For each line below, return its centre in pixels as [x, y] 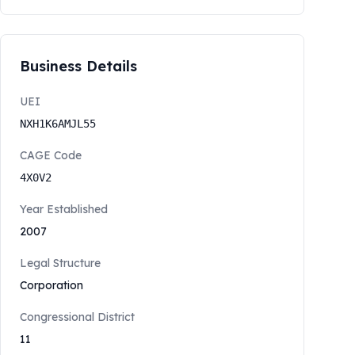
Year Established [64, 209]
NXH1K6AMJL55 [58, 124]
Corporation [52, 285]
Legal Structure [60, 263]
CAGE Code [51, 155]
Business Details [78, 66]
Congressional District [77, 317]
